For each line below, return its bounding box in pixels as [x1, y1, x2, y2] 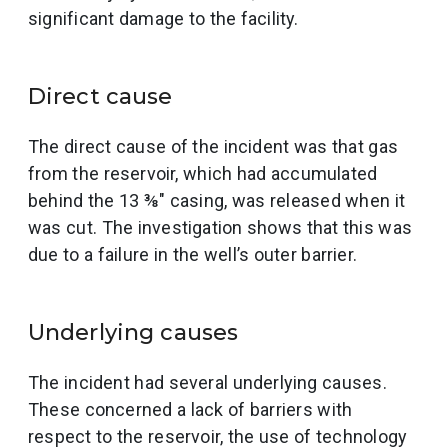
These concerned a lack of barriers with [28, 399, 353, 420]
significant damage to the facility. [28, 8, 299, 29]
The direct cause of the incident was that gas [28, 136, 399, 157]
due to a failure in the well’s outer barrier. [28, 244, 358, 265]
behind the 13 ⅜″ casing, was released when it [28, 190, 406, 211]
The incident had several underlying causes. [28, 372, 387, 393]
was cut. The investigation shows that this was [28, 217, 412, 238]
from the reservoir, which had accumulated [28, 163, 378, 184]
